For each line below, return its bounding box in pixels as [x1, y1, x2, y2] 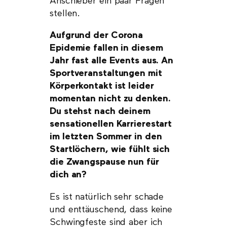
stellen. [50, 9, 81, 18]
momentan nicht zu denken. [50, 94, 171, 104]
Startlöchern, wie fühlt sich [50, 145, 170, 155]
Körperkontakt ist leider [50, 82, 154, 91]
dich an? [50, 170, 87, 180]
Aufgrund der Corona [50, 31, 143, 41]
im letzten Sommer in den [50, 132, 162, 142]
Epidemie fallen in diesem [50, 44, 163, 53]
